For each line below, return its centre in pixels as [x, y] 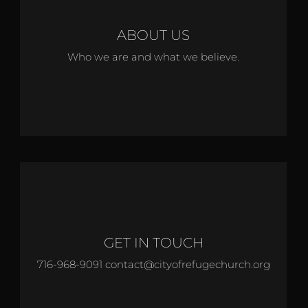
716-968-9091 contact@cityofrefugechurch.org [153, 264]
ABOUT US [153, 35]
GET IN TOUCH [153, 242]
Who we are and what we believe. [153, 56]
